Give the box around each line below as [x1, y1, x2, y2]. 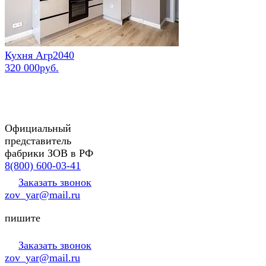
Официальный [5, 122, 71, 134]
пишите [5, 211, 40, 224]
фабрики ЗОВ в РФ [5, 147, 93, 159]
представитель [5, 134, 71, 147]
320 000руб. [5, 61, 59, 74]
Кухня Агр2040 [5, 49, 74, 61]
